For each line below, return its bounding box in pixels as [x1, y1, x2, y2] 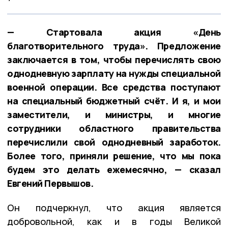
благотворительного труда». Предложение [7, 40, 221, 52]
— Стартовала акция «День [7, 26, 221, 39]
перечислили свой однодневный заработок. [7, 136, 221, 149]
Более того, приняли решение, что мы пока [7, 150, 221, 162]
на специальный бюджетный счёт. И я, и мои [7, 95, 221, 107]
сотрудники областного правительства [7, 122, 221, 135]
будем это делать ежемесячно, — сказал [7, 163, 221, 176]
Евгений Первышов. [7, 177, 94, 190]
